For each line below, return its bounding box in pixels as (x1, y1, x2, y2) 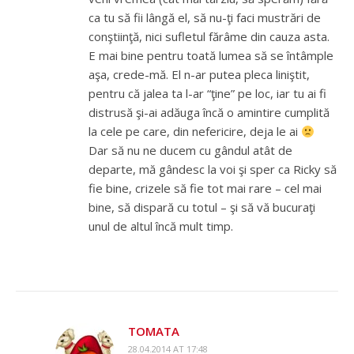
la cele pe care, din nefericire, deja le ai (88, 123, 301, 140)
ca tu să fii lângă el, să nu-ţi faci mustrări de (88, 9, 321, 26)
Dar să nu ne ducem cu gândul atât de (88, 142, 292, 159)
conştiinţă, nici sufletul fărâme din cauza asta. (88, 28, 330, 45)
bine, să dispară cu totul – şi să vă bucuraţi (88, 199, 315, 216)
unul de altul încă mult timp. (88, 218, 233, 235)
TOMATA (128, 323, 179, 340)
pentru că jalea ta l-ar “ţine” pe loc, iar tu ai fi (88, 85, 326, 102)
